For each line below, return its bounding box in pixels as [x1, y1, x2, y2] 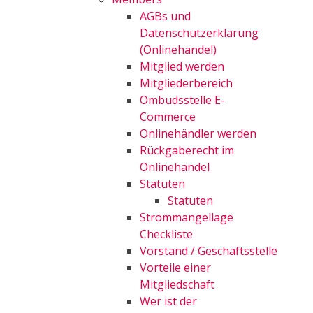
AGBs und [140, 8, 191, 24]
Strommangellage [140, 210, 233, 225]
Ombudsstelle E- [140, 92, 225, 108]
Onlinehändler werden [140, 126, 256, 141]
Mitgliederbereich [140, 75, 233, 91]
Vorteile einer [140, 260, 211, 275]
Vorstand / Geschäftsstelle [140, 243, 277, 259]
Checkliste [140, 226, 193, 242]
